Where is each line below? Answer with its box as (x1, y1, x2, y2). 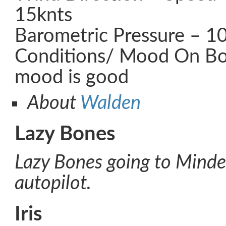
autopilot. (15, 174, 91, 193)
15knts (15, 6, 72, 25)
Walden (80, 94, 141, 112)
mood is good (15, 68, 134, 87)
